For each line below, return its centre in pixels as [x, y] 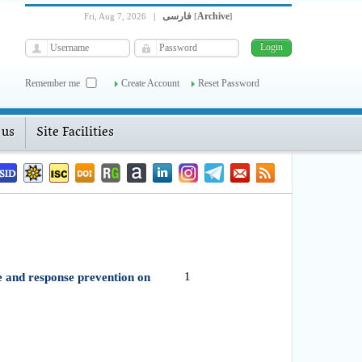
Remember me [53, 83]
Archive [213, 16]
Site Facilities [75, 133]
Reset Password [229, 83]
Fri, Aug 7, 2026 [116, 16]
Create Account [150, 83]
